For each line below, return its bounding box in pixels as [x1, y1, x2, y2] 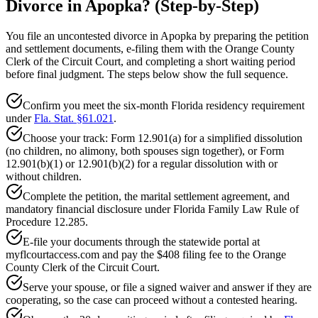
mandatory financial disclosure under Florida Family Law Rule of [6, 203, 299, 216]
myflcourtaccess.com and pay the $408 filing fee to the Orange [6, 248, 286, 261]
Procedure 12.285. [6, 216, 88, 229]
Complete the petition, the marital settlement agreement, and [23, 190, 290, 203]
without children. [6, 170, 82, 183]
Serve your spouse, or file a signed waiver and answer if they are [23, 281, 312, 294]
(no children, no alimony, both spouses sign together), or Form [6, 145, 284, 158]
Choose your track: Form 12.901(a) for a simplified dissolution [23, 132, 302, 145]
